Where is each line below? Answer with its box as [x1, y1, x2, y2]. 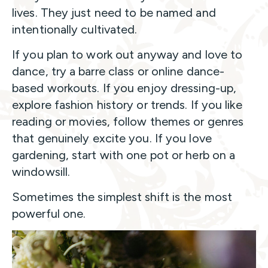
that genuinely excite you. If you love [12, 131, 212, 146]
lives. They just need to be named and [12, 5, 216, 20]
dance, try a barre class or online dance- [12, 64, 225, 79]
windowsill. [12, 165, 71, 179]
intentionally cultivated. [12, 22, 138, 37]
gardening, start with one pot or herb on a [12, 148, 236, 163]
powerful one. [12, 206, 86, 221]
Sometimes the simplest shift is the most [12, 190, 233, 205]
